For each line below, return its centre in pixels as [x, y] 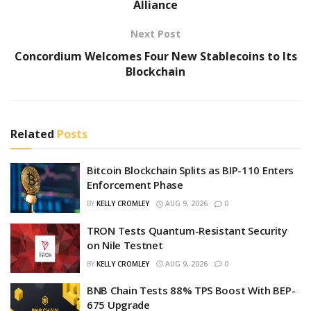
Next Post [155, 34]
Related [32, 134]
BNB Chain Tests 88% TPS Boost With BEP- [191, 291]
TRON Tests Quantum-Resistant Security [187, 230]
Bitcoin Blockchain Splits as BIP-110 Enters [191, 170]
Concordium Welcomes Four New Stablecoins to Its [155, 57]
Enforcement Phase [135, 185]
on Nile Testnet [125, 245]
